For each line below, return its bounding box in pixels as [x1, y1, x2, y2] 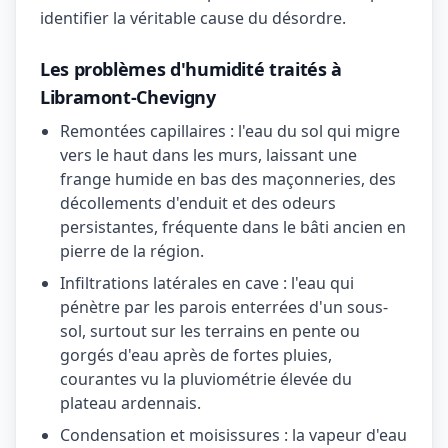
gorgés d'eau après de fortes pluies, [60, 344, 332, 366]
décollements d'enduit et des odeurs [60, 192, 336, 214]
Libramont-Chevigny [40, 85, 216, 109]
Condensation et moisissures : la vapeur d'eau [60, 424, 407, 446]
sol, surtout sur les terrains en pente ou [60, 320, 360, 342]
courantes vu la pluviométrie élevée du [60, 368, 352, 390]
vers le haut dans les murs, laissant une [60, 144, 357, 166]
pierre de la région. [60, 240, 204, 262]
